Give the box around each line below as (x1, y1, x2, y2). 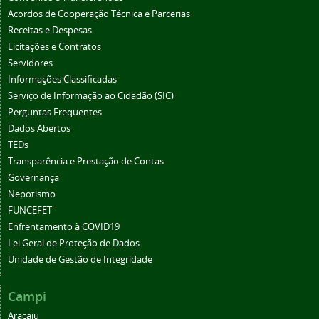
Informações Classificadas (8, 73, 117, 86)
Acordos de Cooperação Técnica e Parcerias (8, 8, 190, 21)
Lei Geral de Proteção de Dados (8, 237, 140, 250)
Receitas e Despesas (8, 24, 92, 37)
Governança (8, 172, 59, 184)
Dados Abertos (8, 122, 70, 135)
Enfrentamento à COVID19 (8, 221, 120, 234)
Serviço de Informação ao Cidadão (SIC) (8, 90, 174, 103)
